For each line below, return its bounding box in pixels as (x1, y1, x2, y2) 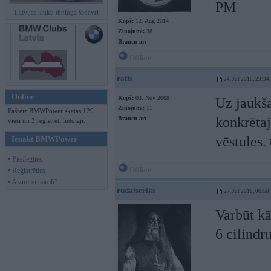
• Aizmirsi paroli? (8, 178, 57, 186)
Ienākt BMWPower (11, 134, 77, 143)
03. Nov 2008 (134, 94, 169, 101)
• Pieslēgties (8, 155, 42, 163)
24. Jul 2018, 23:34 (224, 76, 269, 82)
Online (11, 92, 34, 101)
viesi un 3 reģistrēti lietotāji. (8, 117, 85, 124)
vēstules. (215, 134, 270, 149)
